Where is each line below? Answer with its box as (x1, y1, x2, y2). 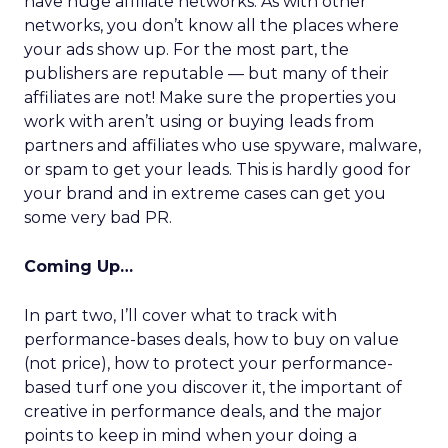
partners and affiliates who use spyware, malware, (24, 136, 421, 155)
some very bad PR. (24, 208, 172, 227)
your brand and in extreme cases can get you (24, 184, 386, 203)
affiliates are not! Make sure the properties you (24, 88, 397, 107)
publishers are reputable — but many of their (24, 64, 389, 83)
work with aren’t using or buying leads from (24, 112, 374, 131)
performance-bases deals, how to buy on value (24, 330, 399, 349)
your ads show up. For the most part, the (24, 40, 349, 59)
